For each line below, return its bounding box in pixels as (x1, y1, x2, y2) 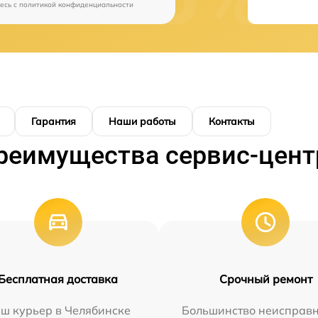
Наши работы (109, 115, 176, 128)
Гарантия (31, 115, 76, 128)
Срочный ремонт (219, 272, 312, 286)
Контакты (209, 115, 255, 128)
